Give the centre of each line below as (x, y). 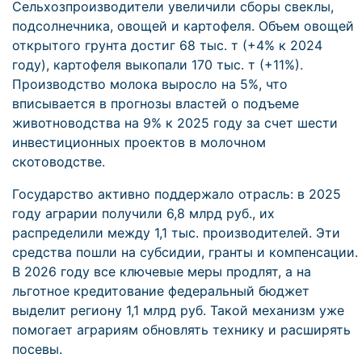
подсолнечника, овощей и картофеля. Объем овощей (183, 26)
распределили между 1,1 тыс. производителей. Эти (176, 233)
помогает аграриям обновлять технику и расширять (181, 330)
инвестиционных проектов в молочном (139, 142)
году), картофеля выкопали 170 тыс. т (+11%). (158, 65)
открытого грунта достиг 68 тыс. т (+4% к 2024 (167, 45)
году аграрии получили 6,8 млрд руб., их (143, 213)
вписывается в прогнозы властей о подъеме (156, 103)
